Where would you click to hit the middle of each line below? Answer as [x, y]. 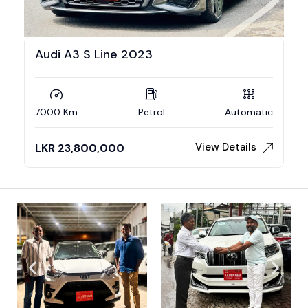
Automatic [249, 112]
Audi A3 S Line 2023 [94, 54]
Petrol [151, 112]
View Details [226, 147]
